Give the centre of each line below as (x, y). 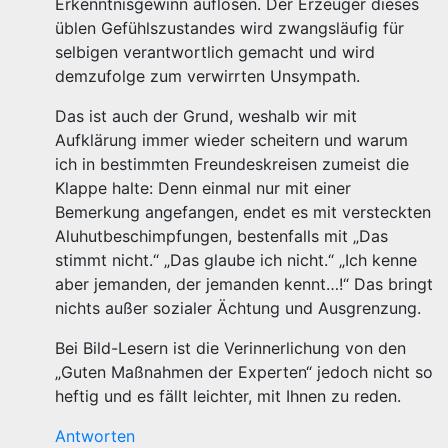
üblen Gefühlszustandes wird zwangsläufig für (229, 28)
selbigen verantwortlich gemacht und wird (215, 52)
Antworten (95, 436)
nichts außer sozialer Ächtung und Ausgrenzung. (238, 308)
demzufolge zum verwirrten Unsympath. (207, 76)
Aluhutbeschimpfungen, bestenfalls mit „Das (221, 236)
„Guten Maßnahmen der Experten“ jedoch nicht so (244, 372)
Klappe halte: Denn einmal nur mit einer (203, 188)
